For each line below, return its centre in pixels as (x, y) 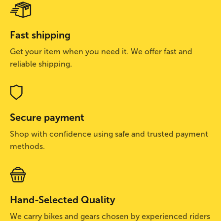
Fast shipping (40, 35)
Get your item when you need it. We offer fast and (101, 51)
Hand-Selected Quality (62, 200)
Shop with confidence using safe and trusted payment (109, 134)
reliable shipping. (41, 64)
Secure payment (47, 117)
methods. (27, 146)
